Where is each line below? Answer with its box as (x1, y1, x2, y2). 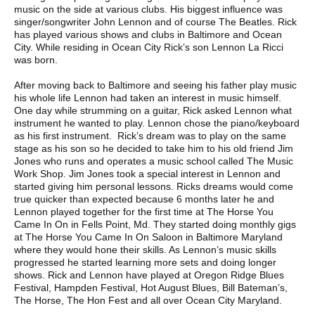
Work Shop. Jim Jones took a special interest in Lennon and (14, 167, 281, 179)
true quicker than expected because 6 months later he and (14, 193, 274, 205)
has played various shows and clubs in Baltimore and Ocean (14, 28, 282, 40)
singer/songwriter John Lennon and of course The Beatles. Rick (14, 15, 297, 27)
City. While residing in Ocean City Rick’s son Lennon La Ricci (14, 41, 283, 53)
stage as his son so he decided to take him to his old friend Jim (14, 142, 293, 154)
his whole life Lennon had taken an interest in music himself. (14, 91, 281, 103)
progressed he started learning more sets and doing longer (14, 256, 276, 268)
